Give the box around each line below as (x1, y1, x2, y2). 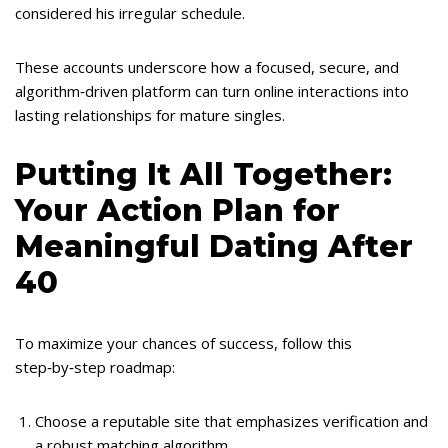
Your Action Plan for (15, 192, 340, 229)
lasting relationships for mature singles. (15, 105, 285, 125)
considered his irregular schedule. (15, 3, 245, 23)
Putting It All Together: (15, 156, 392, 193)
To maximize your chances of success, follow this (15, 333, 352, 353)
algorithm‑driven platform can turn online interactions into (15, 81, 409, 101)
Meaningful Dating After (15, 228, 413, 265)
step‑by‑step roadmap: (15, 357, 175, 377)
